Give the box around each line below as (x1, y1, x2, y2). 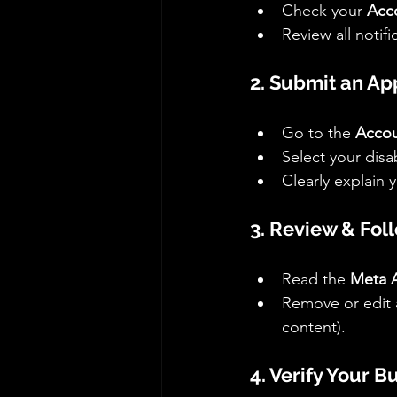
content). (282, 317, 346, 338)
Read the (282, 269, 350, 290)
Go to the (282, 123, 355, 144)
